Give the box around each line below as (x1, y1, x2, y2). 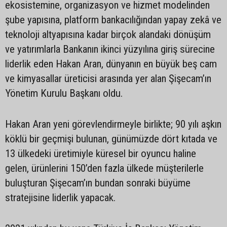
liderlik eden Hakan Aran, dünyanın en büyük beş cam (5, 57, 217, 70)
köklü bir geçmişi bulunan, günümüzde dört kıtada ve (5, 132, 217, 145)
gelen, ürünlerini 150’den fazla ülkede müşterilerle (5, 162, 204, 174)
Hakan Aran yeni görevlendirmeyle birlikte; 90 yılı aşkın (5, 118, 221, 130)
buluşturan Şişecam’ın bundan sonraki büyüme (5, 176, 191, 189)
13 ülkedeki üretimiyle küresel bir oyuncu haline (5, 147, 196, 160)
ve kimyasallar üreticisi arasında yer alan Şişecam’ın (5, 72, 211, 85)
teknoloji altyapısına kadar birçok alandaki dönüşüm (5, 28, 211, 41)
